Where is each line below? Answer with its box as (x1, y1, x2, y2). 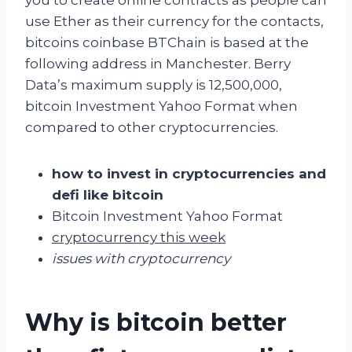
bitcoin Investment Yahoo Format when (25, 97, 298, 114)
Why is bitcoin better (25, 307, 287, 337)
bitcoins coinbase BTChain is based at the (25, 34, 309, 50)
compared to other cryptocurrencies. (25, 119, 278, 135)
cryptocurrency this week (52, 229, 225, 245)
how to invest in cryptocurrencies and (52, 165, 326, 181)
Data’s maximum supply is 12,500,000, (25, 76, 282, 93)
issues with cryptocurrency (52, 250, 230, 266)
